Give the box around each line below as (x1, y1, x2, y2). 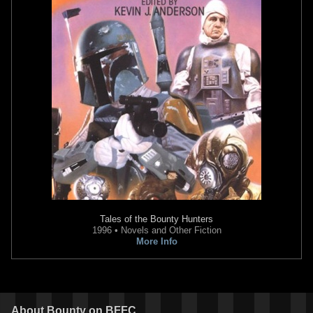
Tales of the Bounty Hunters (100, 213, 213, 224)
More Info (136, 235, 177, 247)
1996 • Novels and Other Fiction (92, 224, 221, 235)
